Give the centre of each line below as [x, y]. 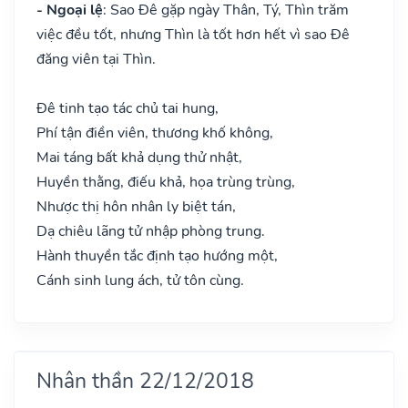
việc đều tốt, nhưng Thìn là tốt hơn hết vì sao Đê [193, 34]
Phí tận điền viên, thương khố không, [155, 133]
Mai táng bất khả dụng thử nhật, [139, 157]
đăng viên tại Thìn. [96, 59]
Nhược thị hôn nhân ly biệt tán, [136, 206]
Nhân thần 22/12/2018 [145, 380]
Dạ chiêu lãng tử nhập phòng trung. [151, 231]
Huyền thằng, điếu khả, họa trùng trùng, [166, 182]
